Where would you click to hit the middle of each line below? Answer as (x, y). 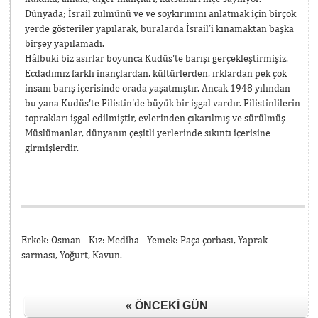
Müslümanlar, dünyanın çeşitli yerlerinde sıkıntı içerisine (148, 132)
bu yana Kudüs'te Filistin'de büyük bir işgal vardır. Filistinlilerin (163, 103)
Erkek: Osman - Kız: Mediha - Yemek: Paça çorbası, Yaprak (144, 240)
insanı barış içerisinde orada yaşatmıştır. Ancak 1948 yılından (158, 88)
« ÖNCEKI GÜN (166, 305)
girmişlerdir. (52, 147)
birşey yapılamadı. (65, 43)
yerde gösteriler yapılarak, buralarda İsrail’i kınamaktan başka (159, 28)
